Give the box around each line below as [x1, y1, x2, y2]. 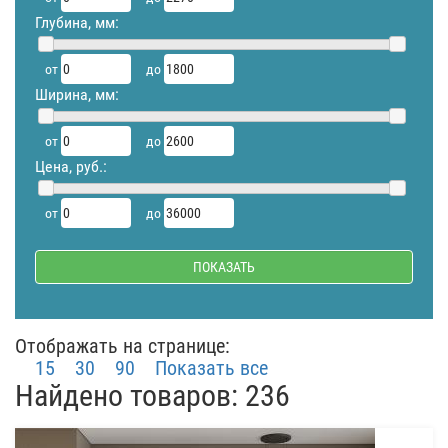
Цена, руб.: [35, 157, 107, 176]
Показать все [155, 356, 268, 380]
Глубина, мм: [35, 13, 119, 32]
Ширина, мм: [35, 85, 119, 104]
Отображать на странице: [15, 334, 230, 358]
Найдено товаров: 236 [15, 378, 290, 413]
